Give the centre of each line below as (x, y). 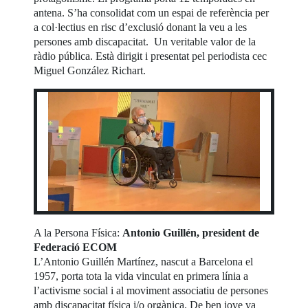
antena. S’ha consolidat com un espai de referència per (152, 13)
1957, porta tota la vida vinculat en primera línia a (141, 276)
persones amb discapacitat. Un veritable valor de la (145, 42)
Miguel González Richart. (90, 71)
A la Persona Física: (78, 233)
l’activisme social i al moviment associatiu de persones (151, 291)
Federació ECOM (77, 247)
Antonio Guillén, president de (191, 233)
